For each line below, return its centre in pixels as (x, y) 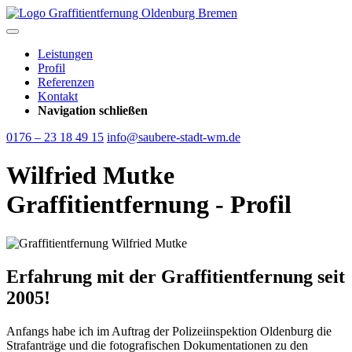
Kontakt (58, 96)
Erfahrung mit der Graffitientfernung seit (176, 276)
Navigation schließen (93, 110)
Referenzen (66, 82)
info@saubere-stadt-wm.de (174, 137)
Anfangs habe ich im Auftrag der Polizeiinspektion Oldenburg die (169, 331)
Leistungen (65, 54)
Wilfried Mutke (90, 176)
